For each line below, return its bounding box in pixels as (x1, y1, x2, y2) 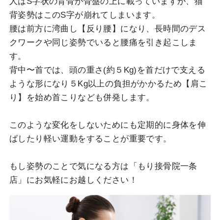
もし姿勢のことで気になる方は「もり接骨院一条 (9, 162, 197, 171)
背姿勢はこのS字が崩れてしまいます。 (9, 10, 161, 20)
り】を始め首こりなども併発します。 (9, 93, 155, 102)
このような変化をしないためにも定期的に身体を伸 (9, 120, 206, 130)
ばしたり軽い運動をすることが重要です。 (9, 134, 172, 143)
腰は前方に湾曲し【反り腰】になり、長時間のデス (9, 24, 206, 33)
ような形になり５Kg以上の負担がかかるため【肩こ (9, 79, 208, 88)
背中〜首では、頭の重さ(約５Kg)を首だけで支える (9, 65, 205, 75)
